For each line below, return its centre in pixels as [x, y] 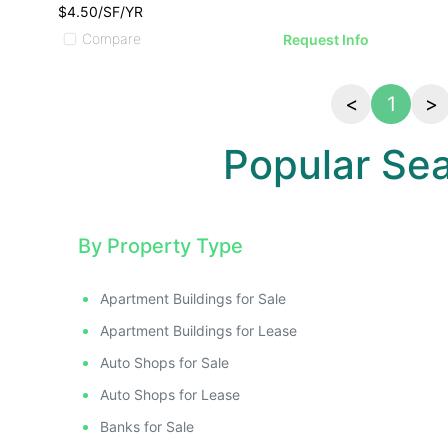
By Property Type [160, 245]
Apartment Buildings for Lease [198, 330]
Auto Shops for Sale [164, 362]
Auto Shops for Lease [170, 394]
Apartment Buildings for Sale [193, 298]
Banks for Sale [147, 426]
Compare [111, 38]
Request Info [326, 39]
